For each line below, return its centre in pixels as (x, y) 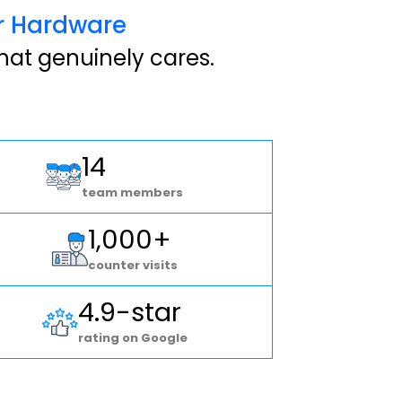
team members (133, 192)
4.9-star (129, 312)
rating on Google (132, 337)
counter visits (132, 265)
